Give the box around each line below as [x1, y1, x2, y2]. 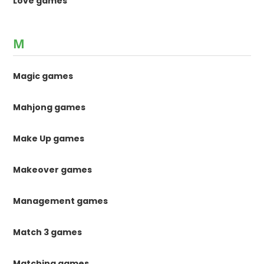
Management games [13, 195, 108, 207]
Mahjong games [13, 101, 86, 114]
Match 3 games [13, 226, 82, 239]
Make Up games [13, 133, 85, 145]
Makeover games [13, 164, 93, 176]
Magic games [13, 70, 74, 82]
